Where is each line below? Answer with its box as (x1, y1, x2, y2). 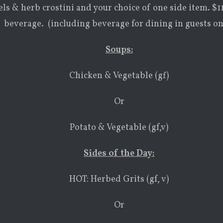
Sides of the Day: (84, 147, 155, 160)
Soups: (105, 44, 133, 56)
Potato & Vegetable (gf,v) (70, 121, 169, 134)
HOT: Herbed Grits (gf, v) (69, 173, 169, 186)
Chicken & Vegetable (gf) (69, 70, 169, 82)
